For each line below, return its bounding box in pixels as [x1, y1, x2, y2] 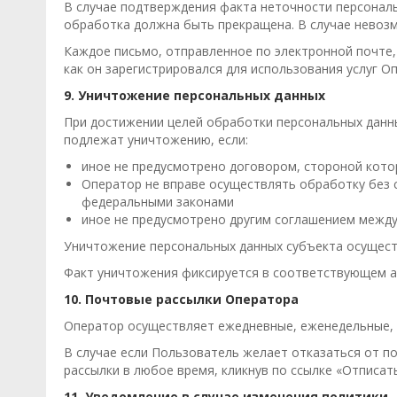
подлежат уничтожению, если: [64, 131, 248, 148]
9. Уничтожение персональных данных [64, 87, 325, 104]
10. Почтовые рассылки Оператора [64, 291, 299, 307]
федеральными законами [82, 193, 234, 210]
